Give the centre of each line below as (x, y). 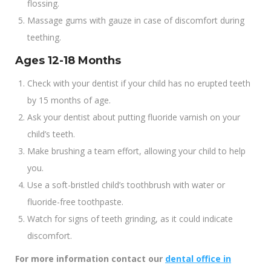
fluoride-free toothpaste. (75, 202)
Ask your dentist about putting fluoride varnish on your (134, 117)
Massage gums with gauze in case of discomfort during (136, 20)
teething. (44, 37)
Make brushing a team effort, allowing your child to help (136, 151)
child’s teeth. (51, 134)
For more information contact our (90, 259)
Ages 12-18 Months (68, 60)
